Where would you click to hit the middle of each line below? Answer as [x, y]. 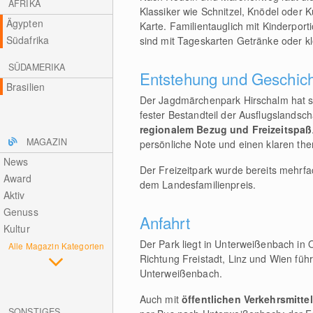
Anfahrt [165, 222]
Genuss [21, 212]
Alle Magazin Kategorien [57, 246]
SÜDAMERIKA [37, 67]
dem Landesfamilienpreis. [198, 184]
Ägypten [24, 23]
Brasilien [26, 87]
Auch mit [160, 299]
